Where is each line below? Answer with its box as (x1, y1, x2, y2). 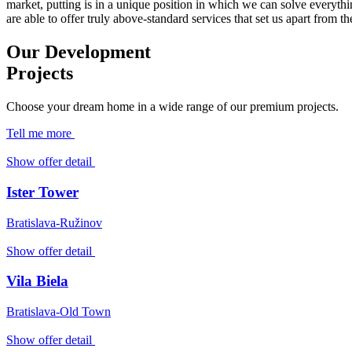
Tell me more (6, 126, 71, 141)
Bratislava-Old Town (6, 305, 111, 319)
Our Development (6, 42, 151, 63)
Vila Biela (6, 273, 68, 290)
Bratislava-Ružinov (6, 215, 102, 229)
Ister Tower (6, 183, 79, 200)
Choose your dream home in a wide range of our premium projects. (6, 100, 339, 114)
